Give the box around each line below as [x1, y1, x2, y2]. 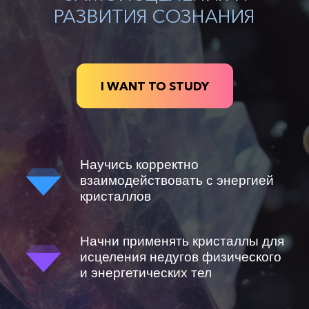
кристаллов [79, 187, 151, 206]
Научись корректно [79, 155, 199, 174]
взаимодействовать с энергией [79, 171, 274, 190]
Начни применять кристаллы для [79, 232, 284, 250]
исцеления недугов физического [79, 248, 281, 266]
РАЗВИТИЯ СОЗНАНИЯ [54, 4, 255, 28]
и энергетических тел [79, 263, 212, 282]
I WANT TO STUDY [100, 79, 209, 93]
